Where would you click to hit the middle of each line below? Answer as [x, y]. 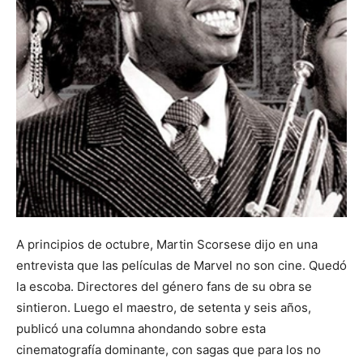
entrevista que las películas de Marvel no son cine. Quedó [181, 265]
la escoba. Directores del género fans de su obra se [164, 286]
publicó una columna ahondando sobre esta [141, 329]
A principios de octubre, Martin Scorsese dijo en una [167, 244]
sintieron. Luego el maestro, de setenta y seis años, [164, 307]
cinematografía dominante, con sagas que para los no [169, 350]
